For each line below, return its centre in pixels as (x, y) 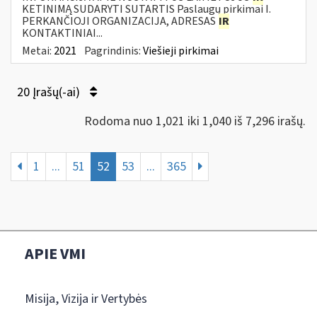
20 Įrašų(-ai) (50, 92)
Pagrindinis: (114, 51)
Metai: (38, 51)
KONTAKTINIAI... (62, 33)
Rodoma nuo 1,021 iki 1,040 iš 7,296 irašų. (195, 121)
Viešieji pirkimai (181, 51)
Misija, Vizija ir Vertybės (86, 299)
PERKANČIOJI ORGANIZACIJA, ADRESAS (120, 21)
